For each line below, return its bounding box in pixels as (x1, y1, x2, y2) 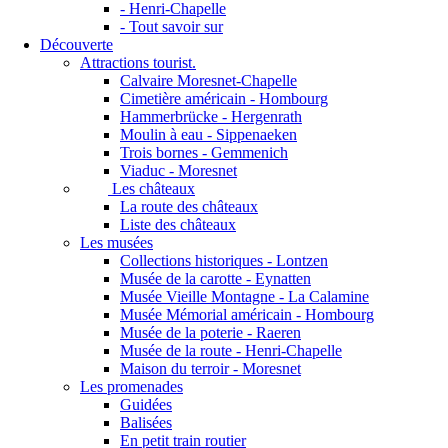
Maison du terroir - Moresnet (120, 360, 301, 378)
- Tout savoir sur (120, 18, 223, 36)
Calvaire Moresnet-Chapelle (120, 72, 297, 90)
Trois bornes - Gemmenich (120, 144, 288, 162)
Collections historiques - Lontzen (120, 252, 328, 270)
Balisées (120, 414, 172, 432)
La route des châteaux (120, 198, 258, 216)
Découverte (40, 36, 113, 54)
